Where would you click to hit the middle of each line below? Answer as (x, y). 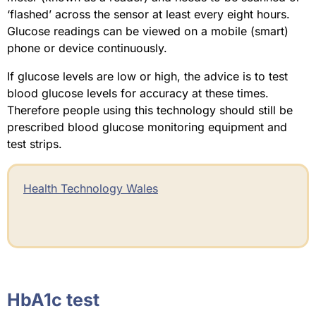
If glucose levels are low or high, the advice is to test (147, 77)
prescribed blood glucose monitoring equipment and (147, 127)
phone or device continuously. (87, 48)
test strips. (35, 144)
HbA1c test (53, 300)
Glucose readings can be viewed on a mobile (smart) (148, 31)
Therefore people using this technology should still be (150, 110)
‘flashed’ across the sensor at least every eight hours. (148, 14)
